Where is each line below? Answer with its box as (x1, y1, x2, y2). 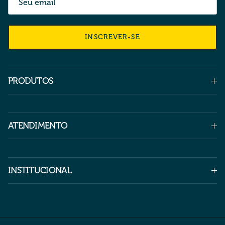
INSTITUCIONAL (8, 165, 72, 176)
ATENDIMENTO (8, 120, 68, 132)
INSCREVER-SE (85, 32, 140, 41)
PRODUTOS (8, 75, 53, 87)
